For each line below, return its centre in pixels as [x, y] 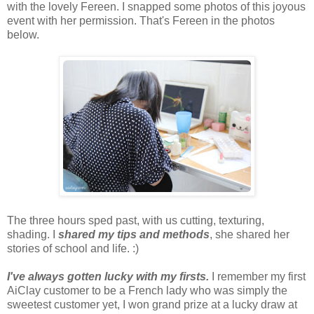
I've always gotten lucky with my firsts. [108, 276]
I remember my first [257, 276]
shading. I [33, 234]
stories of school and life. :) [73, 248]
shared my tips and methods [134, 234]
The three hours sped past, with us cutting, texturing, [136, 220]
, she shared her [250, 234]
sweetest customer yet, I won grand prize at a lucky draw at [152, 304]
